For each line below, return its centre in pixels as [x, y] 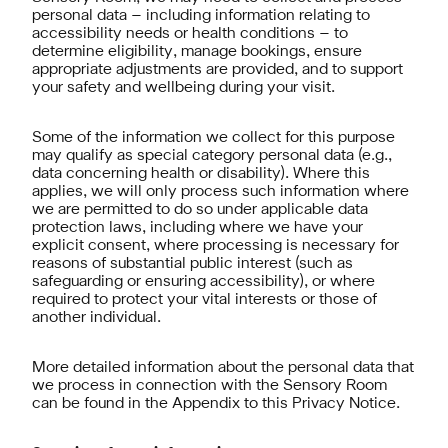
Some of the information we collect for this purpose [213, 138]
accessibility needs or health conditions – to [190, 34]
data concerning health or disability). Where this [201, 174]
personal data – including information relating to [201, 16]
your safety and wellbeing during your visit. [183, 88]
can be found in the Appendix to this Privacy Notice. [216, 404]
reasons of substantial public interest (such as [192, 264]
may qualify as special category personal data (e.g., [212, 156]
